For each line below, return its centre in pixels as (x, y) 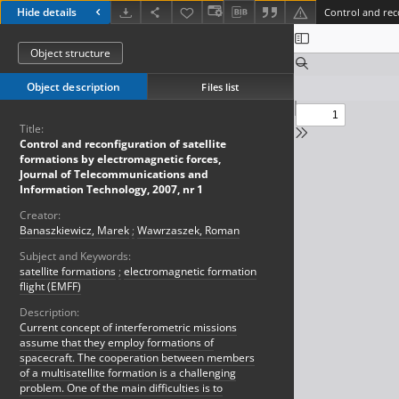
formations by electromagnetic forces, (120, 159)
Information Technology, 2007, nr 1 (111, 190)
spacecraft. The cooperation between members (137, 358)
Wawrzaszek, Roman (188, 231)
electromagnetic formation (190, 272)
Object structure (70, 53)
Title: (32, 129)
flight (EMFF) (50, 287)
